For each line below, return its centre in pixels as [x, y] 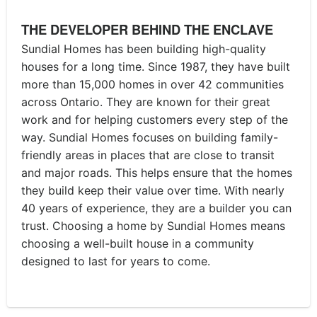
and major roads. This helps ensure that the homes [157, 172]
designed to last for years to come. [116, 261]
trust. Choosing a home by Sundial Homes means [153, 225]
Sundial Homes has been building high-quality [144, 48]
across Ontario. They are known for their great [146, 102]
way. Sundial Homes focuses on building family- [150, 137]
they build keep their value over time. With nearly [153, 190]
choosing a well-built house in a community [138, 243]
